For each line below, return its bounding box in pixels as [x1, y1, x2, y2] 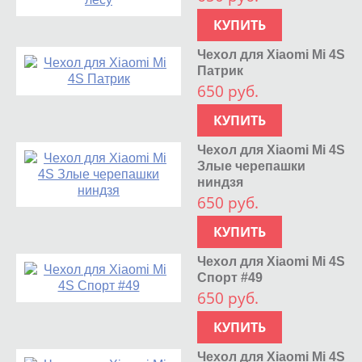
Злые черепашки [197, 158, 306, 173]
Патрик [197, 63, 244, 78]
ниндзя [197, 175, 244, 189]
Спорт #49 [197, 270, 263, 284]
